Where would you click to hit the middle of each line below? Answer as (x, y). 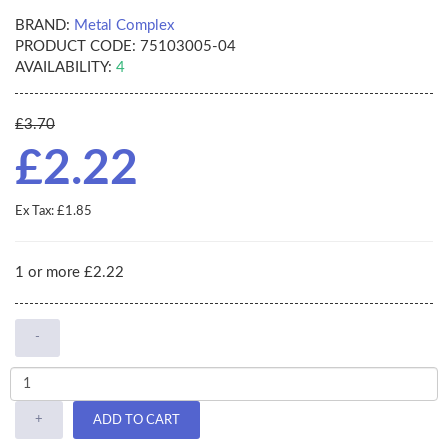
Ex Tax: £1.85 (53, 212)
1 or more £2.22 (69, 273)
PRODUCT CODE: (75, 47)
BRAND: (42, 26)
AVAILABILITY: (63, 68)
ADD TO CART (136, 420)
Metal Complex (124, 26)
